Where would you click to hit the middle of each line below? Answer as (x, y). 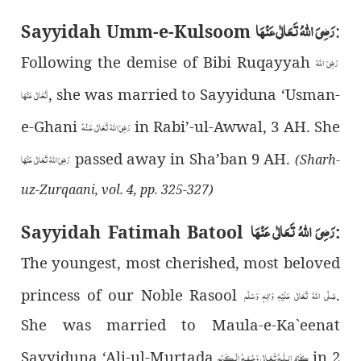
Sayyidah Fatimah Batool (133, 231)
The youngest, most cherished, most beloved (180, 262)
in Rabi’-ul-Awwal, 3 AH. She (235, 126)
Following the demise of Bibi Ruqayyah (168, 61)
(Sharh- (317, 159)
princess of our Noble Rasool (133, 294)
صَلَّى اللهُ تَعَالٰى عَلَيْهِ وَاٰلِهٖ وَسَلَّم (290, 296)
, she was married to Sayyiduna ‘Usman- (194, 93)
